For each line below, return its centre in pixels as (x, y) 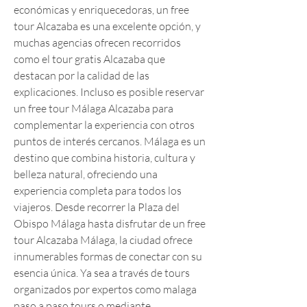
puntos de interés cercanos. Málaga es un (110, 141)
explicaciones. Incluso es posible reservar (109, 92)
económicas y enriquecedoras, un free (101, 10)
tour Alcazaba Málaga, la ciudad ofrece (103, 240)
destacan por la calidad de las (82, 75)
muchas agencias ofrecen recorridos (97, 42)
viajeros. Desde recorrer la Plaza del (97, 207)
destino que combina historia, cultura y (105, 158)
